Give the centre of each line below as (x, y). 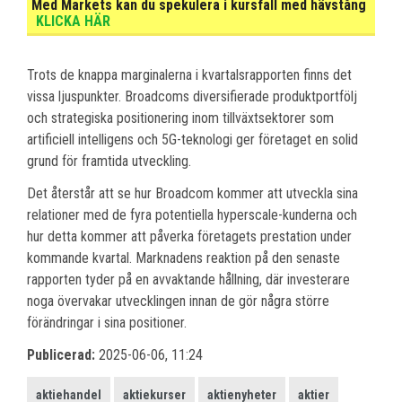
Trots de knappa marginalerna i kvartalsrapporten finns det (189, 74)
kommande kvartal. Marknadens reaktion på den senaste (184, 258)
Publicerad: (61, 354)
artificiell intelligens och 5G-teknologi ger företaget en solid (192, 139)
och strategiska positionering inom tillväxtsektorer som (180, 118)
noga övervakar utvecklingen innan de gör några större (178, 301)
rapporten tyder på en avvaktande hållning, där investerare (188, 279)
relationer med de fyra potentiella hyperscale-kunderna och (192, 214)
